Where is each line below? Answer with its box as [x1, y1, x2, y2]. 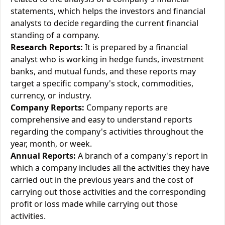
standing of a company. [11, 30, 99, 41]
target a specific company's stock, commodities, [11, 78, 193, 89]
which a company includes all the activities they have [11, 162, 209, 173]
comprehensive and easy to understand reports [11, 114, 192, 125]
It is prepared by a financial [83, 42, 188, 53]
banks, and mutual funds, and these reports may [11, 66, 196, 77]
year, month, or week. [11, 138, 92, 149]
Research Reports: [11, 42, 83, 53]
